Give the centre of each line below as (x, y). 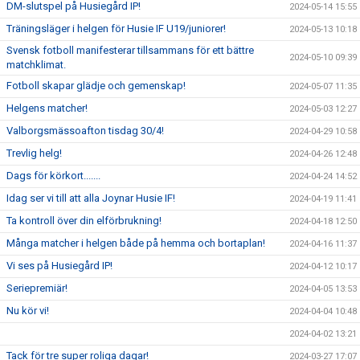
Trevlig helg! (34, 153)
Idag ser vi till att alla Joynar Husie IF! (91, 198)
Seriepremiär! (37, 288)
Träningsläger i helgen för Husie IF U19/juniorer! (116, 29)
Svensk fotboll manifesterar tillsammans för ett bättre (130, 51)
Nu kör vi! (28, 311)
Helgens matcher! (47, 108)
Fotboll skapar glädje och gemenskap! (96, 86)
